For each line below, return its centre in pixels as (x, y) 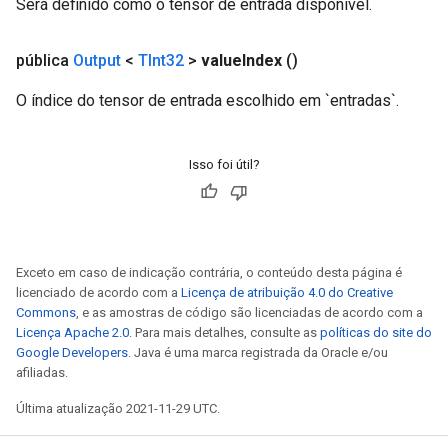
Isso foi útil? (224, 164)
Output (97, 60)
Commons (46, 312)
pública (44, 60)
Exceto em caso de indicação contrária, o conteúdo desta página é (209, 272)
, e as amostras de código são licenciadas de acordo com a (249, 312)
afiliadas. (42, 372)
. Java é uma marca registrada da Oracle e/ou (258, 352)
